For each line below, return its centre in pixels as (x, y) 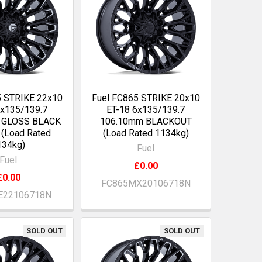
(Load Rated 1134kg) (146, 133)
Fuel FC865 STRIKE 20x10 (146, 98)
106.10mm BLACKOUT (146, 121)
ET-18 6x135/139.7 (146, 109)
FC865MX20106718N (146, 183)
